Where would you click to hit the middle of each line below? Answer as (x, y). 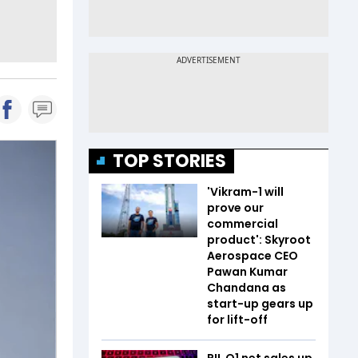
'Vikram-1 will (245, 191)
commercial (243, 223)
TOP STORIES (169, 161)
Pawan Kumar (247, 271)
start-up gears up (260, 303)
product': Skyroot (259, 239)
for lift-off (237, 319)
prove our (235, 207)
